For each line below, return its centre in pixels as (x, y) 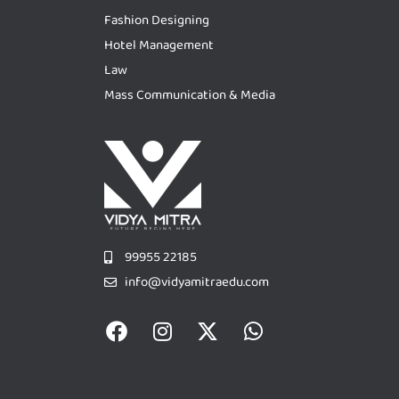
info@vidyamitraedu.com (196, 282)
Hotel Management (159, 45)
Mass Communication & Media (190, 95)
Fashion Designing (157, 20)
